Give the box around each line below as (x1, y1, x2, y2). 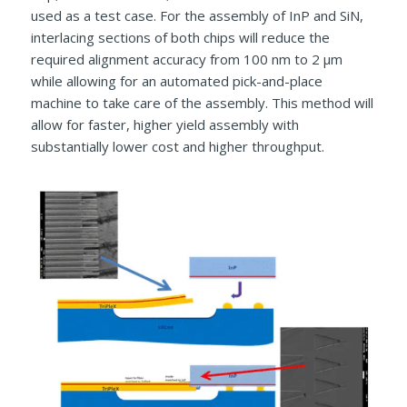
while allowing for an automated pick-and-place (30, 72, 323, 91)
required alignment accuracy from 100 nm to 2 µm (30, 50, 342, 69)
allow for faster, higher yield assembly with (30, 115, 299, 134)
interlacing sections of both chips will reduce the (30, 28, 330, 47)
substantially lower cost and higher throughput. (30, 137, 324, 156)
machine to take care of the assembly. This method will (30, 94, 373, 113)
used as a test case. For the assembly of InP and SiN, (30, 6, 363, 25)
